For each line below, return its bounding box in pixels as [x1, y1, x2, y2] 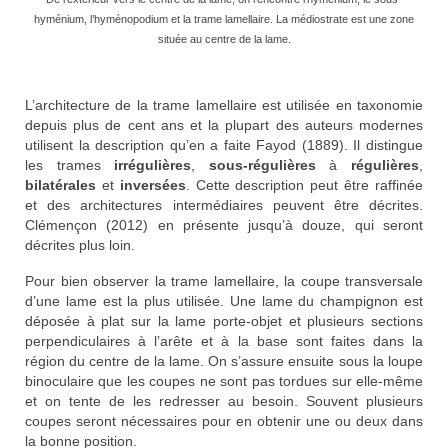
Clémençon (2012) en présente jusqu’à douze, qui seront [25, 217, 423, 234]
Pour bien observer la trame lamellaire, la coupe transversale [25, 273, 423, 290]
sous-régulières [195, 157, 316, 174]
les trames [25, 157, 115, 174]
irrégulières [114, 157, 192, 174]
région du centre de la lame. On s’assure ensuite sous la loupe [25, 353, 423, 370]
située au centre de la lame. [157, 33, 291, 46]
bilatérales [25, 177, 96, 194]
